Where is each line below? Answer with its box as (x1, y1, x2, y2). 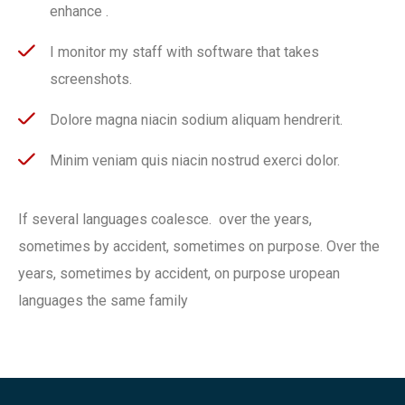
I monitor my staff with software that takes (50, 42, 319, 61)
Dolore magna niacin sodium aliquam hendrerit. (50, 110, 343, 128)
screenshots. (50, 70, 132, 88)
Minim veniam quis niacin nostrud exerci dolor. (50, 151, 340, 169)
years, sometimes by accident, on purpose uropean (18, 264, 340, 282)
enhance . (50, 2, 108, 20)
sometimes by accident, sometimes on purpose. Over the (18, 237, 380, 255)
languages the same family (18, 291, 188, 309)
